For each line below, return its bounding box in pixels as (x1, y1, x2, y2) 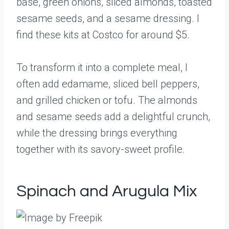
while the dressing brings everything (16, 127, 177, 139)
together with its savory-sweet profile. (16, 143, 185, 155)
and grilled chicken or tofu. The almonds (16, 94, 197, 106)
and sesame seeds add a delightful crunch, (16, 110, 210, 123)
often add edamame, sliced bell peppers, (16, 78, 199, 90)
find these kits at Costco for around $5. (16, 29, 190, 41)
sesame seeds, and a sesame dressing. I (16, 12, 199, 25)
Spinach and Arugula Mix (16, 183, 197, 200)
